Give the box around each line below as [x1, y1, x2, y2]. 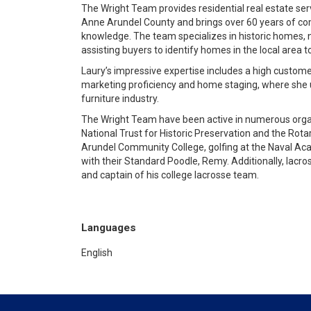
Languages [81, 221, 136, 234]
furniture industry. [81, 93, 159, 104]
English [81, 247, 112, 258]
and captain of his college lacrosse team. [81, 169, 259, 180]
